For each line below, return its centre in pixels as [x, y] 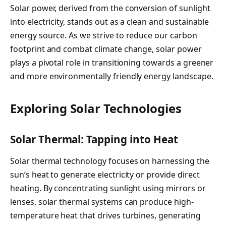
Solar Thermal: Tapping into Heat [94, 139]
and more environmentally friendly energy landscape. [112, 76]
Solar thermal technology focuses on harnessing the [110, 161]
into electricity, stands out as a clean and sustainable [110, 21]
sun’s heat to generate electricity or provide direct [105, 175]
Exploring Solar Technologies [96, 108]
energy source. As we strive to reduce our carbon [104, 35]
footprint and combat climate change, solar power [106, 49]
